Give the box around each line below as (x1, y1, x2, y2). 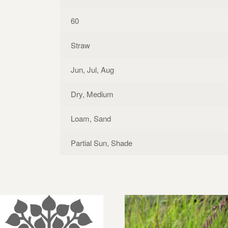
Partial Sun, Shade (71, 137, 132, 148)
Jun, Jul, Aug (71, 64, 114, 75)
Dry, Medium (71, 88, 113, 99)
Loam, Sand (71, 112, 111, 124)
